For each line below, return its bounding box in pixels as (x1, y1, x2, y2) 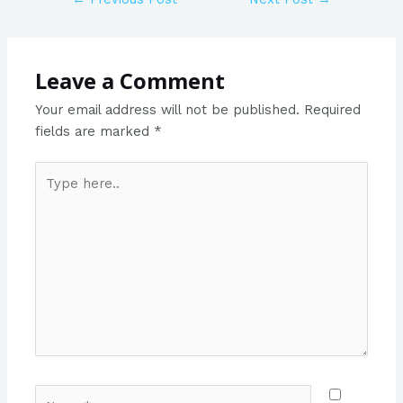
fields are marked (35, 123, 155, 140)
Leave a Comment (35, 67, 226, 96)
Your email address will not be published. (35, 102, 300, 119)
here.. (34, 185, 72, 202)
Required (304, 102, 362, 119)
